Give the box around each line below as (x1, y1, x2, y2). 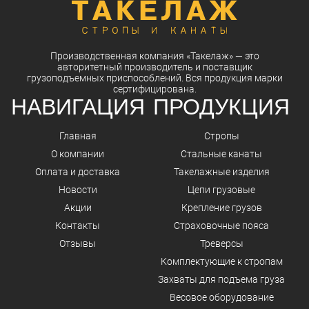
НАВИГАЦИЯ (10, 94, 145, 119)
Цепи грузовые (188, 184, 255, 195)
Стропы (203, 130, 239, 141)
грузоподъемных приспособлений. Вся (26, 72, 204, 83)
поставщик (202, 61, 252, 72)
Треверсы (199, 238, 243, 249)
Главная (59, 130, 97, 141)
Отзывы (59, 238, 96, 249)
